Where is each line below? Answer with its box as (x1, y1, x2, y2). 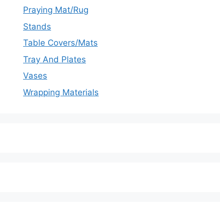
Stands (23, 21, 51, 31)
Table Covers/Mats (23, 38, 98, 48)
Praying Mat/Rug (23, 5, 88, 15)
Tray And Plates (23, 54, 86, 64)
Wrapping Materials (23, 87, 99, 97)
